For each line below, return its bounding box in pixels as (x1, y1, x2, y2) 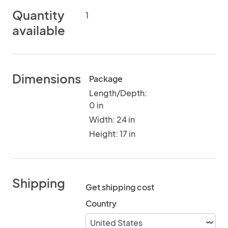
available (12, 22, 65, 38)
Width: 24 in (89, 114, 135, 125)
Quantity (12, 7, 65, 22)
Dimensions (12, 71, 81, 86)
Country (85, 198, 117, 209)
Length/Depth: (89, 88, 147, 98)
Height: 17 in (89, 128, 135, 139)
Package (89, 73, 123, 84)
